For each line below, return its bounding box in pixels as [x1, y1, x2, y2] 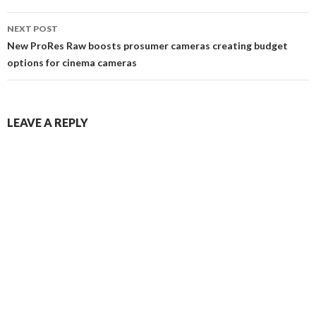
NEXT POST [7, 23, 58, 35]
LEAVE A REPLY [7, 116, 88, 130]
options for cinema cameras [7, 56, 137, 69]
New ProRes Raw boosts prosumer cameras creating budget [7, 39, 288, 52]
